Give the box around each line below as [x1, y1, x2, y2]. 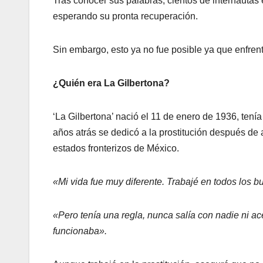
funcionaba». [53, 225, 107, 236]
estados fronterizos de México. [53, 143, 179, 153]
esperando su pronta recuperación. [53, 11, 198, 21]
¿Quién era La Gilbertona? [53, 77, 170, 88]
